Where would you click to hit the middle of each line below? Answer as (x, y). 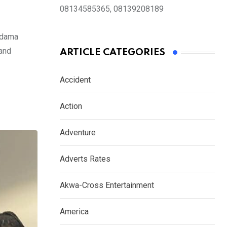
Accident (75, 80)
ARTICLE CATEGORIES (112, 53)
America (74, 212)
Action (71, 106)
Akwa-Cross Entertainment (107, 185)
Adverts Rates (85, 159)
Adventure (78, 133)
